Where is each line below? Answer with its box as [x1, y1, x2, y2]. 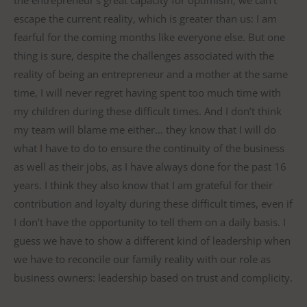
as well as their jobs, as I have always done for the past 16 [14, 160, 286, 174]
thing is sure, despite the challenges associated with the [14, 49, 274, 63]
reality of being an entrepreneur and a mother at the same [14, 67, 288, 82]
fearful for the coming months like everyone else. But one [14, 30, 285, 45]
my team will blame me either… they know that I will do [14, 123, 276, 137]
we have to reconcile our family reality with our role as [14, 252, 271, 267]
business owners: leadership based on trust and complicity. [14, 271, 293, 285]
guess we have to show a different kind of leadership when [14, 234, 291, 248]
